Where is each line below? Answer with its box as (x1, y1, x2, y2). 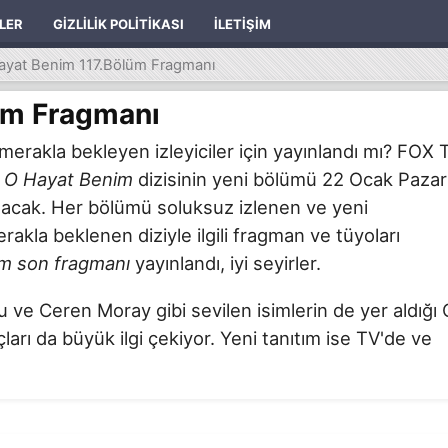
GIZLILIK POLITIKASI (53, 16, 184, 32)
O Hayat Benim (4, 167, 133, 190)
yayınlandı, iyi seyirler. (130, 251, 321, 274)
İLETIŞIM (214, 16, 271, 32)
